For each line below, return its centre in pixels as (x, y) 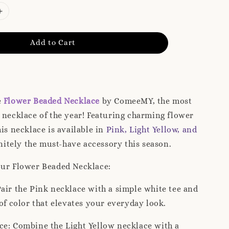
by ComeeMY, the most (146, 101)
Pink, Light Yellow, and (152, 130)
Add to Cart (53, 43)
